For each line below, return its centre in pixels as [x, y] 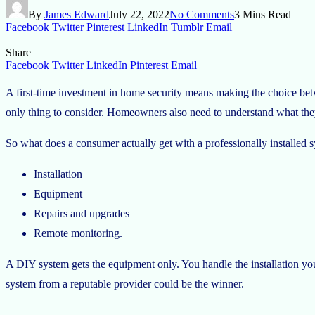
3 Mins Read [263, 14]
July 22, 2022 [139, 14]
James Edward [77, 14]
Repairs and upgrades [82, 213]
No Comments [202, 14]
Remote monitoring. [78, 233]
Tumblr [187, 27]
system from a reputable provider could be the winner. [125, 283]
